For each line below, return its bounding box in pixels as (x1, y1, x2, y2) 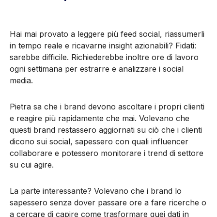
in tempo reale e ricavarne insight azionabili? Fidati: (10, 40, 196, 50)
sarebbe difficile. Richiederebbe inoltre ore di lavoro (10, 52, 199, 62)
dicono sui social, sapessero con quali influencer (10, 136, 188, 146)
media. (10, 75, 33, 85)
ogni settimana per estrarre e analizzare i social (10, 63, 184, 74)
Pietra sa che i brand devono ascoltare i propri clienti (10, 101, 204, 111)
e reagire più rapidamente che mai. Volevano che (10, 113, 189, 123)
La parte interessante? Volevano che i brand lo (10, 186, 182, 196)
